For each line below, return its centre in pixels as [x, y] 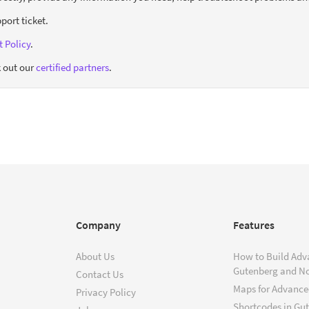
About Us [95, 256]
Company [98, 225]
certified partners [72, 67]
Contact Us [100, 274]
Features [254, 225]
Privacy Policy [106, 292]
